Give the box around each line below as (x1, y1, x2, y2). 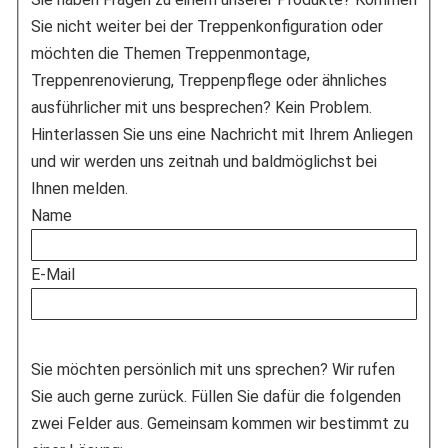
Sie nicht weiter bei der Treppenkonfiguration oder (31, 17, 383, 37)
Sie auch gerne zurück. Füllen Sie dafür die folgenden (31, 387, 401, 407)
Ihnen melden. (31, 179, 128, 199)
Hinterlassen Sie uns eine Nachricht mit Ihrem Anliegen (31, 125, 413, 145)
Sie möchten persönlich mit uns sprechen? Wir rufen (31, 360, 395, 380)
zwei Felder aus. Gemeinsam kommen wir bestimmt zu (31, 414, 409, 434)
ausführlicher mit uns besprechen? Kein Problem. (31, 98, 372, 118)
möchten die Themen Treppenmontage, (31, 44, 310, 64)
